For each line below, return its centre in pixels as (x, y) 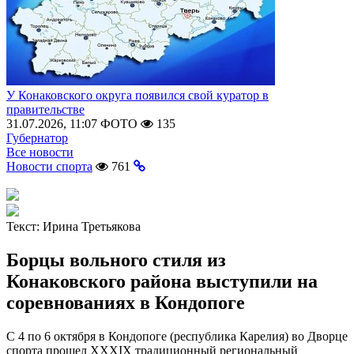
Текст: (24, 226)
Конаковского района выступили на (162, 281)
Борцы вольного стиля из (116, 260)
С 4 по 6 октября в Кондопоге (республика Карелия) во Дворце (177, 336)
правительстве (45, 109)
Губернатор (37, 138)
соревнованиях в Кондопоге (126, 302)
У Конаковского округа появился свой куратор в (137, 95)
